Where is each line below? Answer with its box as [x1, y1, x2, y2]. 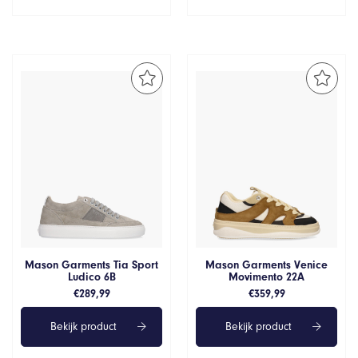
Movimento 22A [229, 269, 304, 284]
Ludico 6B [67, 269, 116, 284]
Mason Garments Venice [205, 257, 328, 272]
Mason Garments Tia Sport [25, 257, 158, 272]
